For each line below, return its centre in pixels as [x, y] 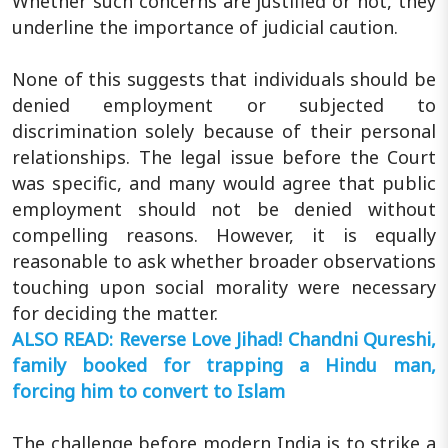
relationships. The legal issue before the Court [224, 156]
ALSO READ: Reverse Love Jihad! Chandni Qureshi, [224, 338]
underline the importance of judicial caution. [205, 26]
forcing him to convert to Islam [151, 390]
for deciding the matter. [115, 312]
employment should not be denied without [224, 208]
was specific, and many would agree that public [224, 182]
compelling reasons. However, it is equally [224, 234]
